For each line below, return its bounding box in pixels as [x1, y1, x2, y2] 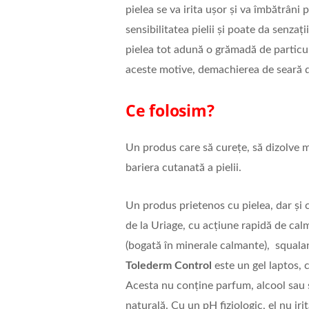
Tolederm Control [125, 260, 212, 272]
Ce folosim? [125, 99, 215, 122]
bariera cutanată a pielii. [125, 162, 241, 174]
